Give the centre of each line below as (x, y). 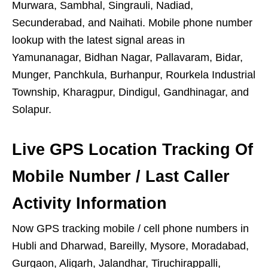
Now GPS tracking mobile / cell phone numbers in (130, 229)
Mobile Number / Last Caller (121, 177)
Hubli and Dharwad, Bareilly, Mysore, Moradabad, (130, 246)
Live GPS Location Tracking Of (133, 150)
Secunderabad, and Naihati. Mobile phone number (132, 23)
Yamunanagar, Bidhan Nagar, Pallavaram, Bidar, (127, 58)
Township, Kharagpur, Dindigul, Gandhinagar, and (130, 92)
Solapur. (32, 110)
